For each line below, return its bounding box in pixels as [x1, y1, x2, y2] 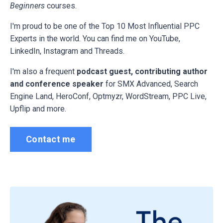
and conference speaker [10, 79, 104, 89]
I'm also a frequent [10, 66, 75, 76]
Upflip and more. [10, 104, 66, 113]
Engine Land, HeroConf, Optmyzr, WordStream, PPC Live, [10, 91, 207, 101]
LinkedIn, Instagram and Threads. [10, 46, 124, 56]
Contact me [26, 134, 76, 145]
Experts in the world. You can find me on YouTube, [10, 33, 180, 43]
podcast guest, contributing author [77, 66, 208, 76]
